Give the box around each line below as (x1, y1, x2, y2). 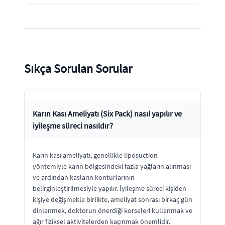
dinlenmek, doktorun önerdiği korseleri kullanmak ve (33, 205, 192, 215)
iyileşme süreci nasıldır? (33, 120, 113, 131)
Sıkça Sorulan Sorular (24, 60, 132, 76)
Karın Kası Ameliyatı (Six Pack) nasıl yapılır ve (33, 108, 182, 119)
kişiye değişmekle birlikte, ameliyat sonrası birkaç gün (33, 194, 192, 204)
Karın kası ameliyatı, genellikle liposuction (33, 150, 158, 160)
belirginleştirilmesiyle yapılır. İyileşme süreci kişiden (33, 183, 186, 193)
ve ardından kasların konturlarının (33, 172, 135, 182)
